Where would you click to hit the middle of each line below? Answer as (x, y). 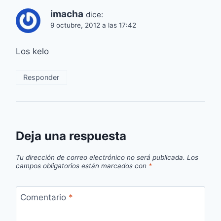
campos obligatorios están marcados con (82, 166)
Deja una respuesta (71, 136)
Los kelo (32, 52)
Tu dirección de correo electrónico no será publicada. (100, 158)
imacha (67, 14)
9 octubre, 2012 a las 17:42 (93, 25)
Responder (41, 77)
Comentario (44, 197)
